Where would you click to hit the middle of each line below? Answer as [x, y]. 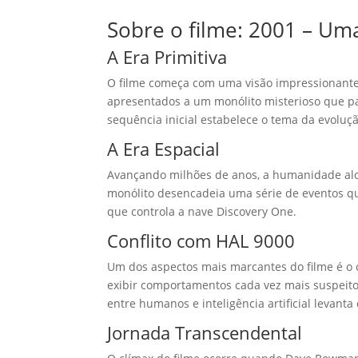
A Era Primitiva [167, 57]
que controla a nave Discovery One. [202, 212]
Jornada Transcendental [205, 333]
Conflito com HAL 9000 [201, 241]
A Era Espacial [164, 149]
